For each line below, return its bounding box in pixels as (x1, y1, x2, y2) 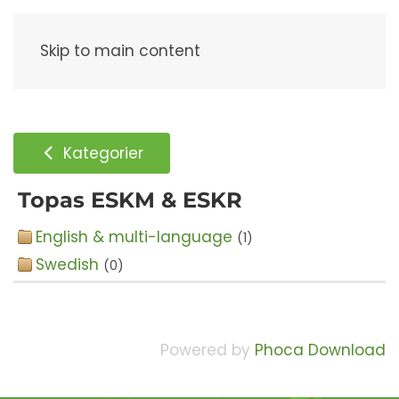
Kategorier (59, 142, 144, 164)
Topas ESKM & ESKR (18, 187, 242, 213)
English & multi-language (36, 226, 232, 248)
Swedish (36, 254, 99, 275)
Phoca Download (255, 339, 386, 361)
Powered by (160, 339, 255, 361)
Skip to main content (40, 40, 200, 61)
